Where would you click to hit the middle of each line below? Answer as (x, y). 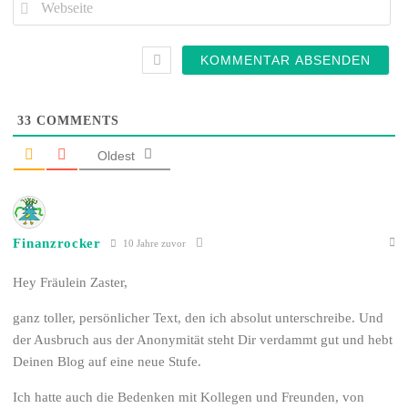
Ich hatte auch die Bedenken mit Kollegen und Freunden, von (189, 398)
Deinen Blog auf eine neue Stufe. (107, 362)
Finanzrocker (57, 243)
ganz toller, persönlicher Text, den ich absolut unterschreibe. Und (199, 318)
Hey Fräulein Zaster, (71, 283)
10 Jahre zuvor (153, 243)
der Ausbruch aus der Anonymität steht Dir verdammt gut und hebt (203, 340)
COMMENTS (76, 121)
